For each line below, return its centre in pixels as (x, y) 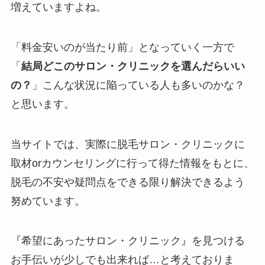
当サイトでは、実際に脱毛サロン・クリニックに (127, 144)
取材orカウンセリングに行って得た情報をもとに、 (132, 163)
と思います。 (42, 104)
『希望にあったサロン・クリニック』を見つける (127, 241)
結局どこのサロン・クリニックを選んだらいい (133, 66)
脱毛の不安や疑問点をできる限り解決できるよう (127, 182)
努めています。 (48, 201)
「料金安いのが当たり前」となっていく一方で (122, 47)
